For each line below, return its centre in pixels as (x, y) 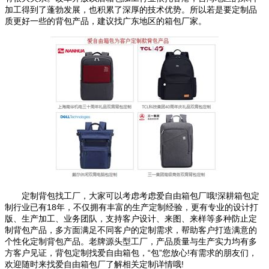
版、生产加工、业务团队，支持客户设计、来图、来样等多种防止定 (131, 218)
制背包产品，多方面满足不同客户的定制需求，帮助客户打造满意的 (131, 230)
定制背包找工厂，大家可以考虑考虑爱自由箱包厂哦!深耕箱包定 (132, 195)
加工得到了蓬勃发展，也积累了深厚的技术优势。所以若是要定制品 (131, 9)
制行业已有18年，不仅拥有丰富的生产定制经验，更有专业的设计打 (131, 207)
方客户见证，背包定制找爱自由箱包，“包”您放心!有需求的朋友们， (131, 252)
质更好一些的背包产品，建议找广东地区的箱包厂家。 (106, 21)
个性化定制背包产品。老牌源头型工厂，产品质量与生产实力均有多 (131, 241)
